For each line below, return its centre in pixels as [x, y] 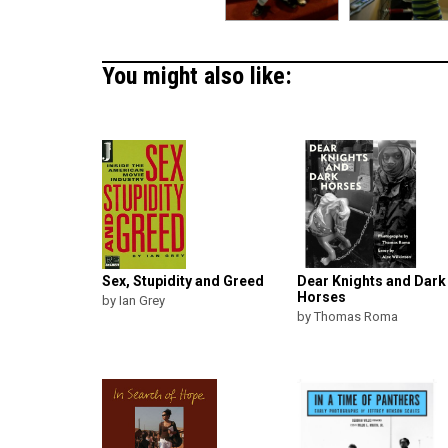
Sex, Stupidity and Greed [183, 281]
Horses [321, 297]
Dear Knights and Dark [371, 281]
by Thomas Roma [347, 317]
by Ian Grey [133, 301]
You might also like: [197, 76]
